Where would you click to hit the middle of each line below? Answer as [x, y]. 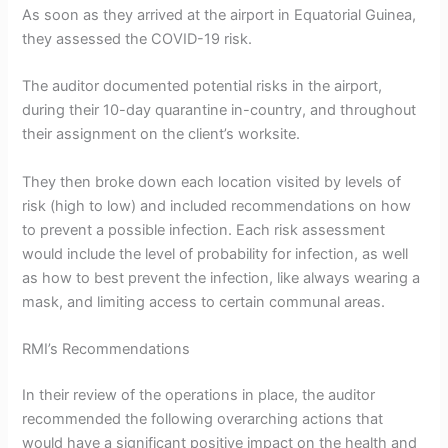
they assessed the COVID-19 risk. [137, 39]
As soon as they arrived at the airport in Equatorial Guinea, [219, 15]
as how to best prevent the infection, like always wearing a [221, 277]
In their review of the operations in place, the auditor [199, 394]
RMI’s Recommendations [106, 349]
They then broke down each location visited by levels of [212, 181]
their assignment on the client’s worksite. [161, 134]
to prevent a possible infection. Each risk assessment [204, 229]
